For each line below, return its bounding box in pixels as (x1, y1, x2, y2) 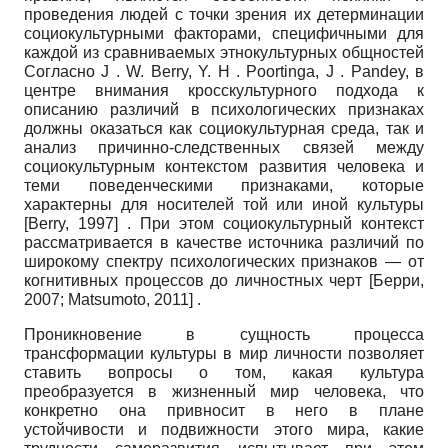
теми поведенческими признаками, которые (24, 177, 424, 195)
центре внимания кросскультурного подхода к (24, 82, 424, 100)
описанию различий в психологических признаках (24, 101, 424, 119)
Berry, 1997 (28, 215, 114, 233)
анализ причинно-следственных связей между (24, 139, 424, 157)
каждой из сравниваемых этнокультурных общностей (24, 44, 424, 62)
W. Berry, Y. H (126, 63, 236, 81)
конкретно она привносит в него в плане (24, 402, 424, 420)
